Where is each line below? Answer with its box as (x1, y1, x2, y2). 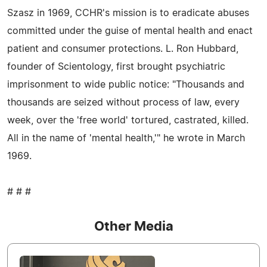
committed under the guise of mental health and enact (7, 26, 253, 36)
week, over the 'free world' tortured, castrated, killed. (7, 116, 249, 126)
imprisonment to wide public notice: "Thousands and (7, 80, 244, 90)
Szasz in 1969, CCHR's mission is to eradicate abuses (7, 8, 249, 18)
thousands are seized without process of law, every (7, 98, 240, 108)
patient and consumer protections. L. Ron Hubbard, (7, 44, 238, 54)
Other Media (94, 220, 173, 234)
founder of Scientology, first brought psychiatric (7, 62, 225, 72)
